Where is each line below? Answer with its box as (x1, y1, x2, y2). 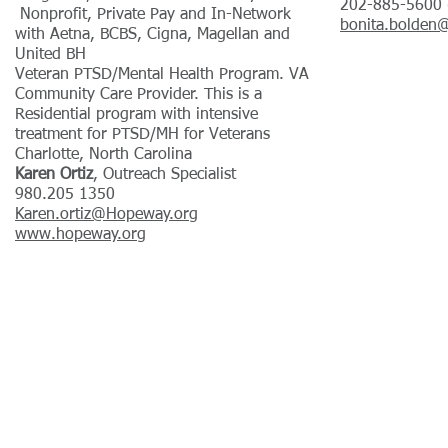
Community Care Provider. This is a (15, 87, 262, 103)
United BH (15, 47, 86, 63)
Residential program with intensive (15, 107, 258, 123)
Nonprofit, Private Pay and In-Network (15, 7, 291, 23)
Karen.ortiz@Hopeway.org (15, 207, 198, 223)
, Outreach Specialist (93, 167, 236, 183)
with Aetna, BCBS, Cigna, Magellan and (15, 27, 290, 43)
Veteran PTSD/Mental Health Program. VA (15, 67, 309, 83)
